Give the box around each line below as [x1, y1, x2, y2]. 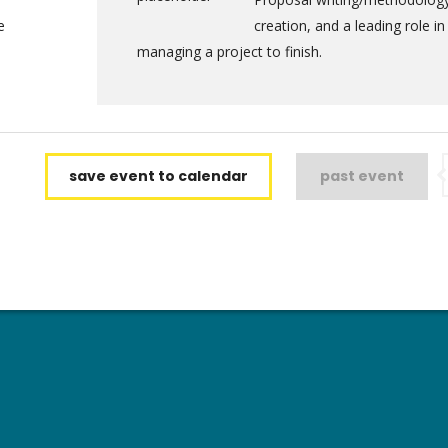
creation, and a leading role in [253, 16, 445, 35]
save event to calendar [69, 166, 248, 186]
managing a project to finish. [136, 42, 322, 61]
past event [320, 166, 404, 186]
